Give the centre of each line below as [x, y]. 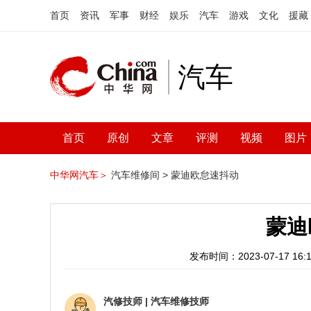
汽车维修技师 [180, 301]
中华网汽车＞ [79, 175]
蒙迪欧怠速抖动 [205, 175]
